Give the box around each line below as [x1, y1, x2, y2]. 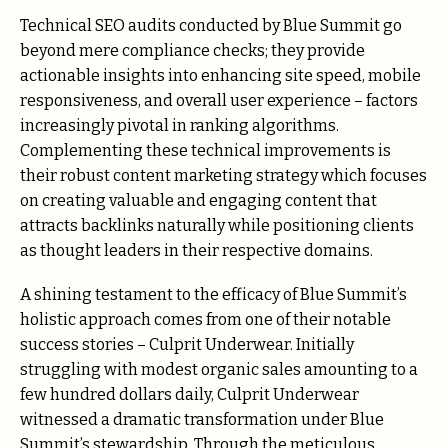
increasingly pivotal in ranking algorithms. [20, 116, 339, 135]
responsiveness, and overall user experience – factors [20, 91, 418, 110]
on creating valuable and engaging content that [20, 191, 377, 210]
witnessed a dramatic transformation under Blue [20, 410, 384, 430]
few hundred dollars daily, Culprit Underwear [20, 385, 359, 405]
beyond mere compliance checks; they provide [20, 41, 365, 60]
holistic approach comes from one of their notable [20, 310, 391, 330]
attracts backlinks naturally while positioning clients [20, 216, 414, 235]
